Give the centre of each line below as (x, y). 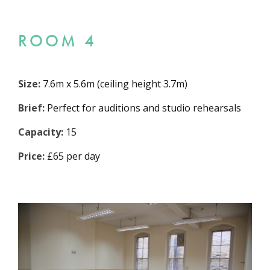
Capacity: (41, 132)
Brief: (31, 108)
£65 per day (72, 156)
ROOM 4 (57, 41)
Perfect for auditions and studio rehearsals (143, 108)
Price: (31, 156)
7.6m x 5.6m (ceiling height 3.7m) (114, 84)
